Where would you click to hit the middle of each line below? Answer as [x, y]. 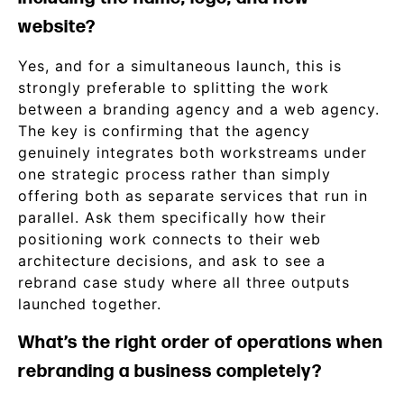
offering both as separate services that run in [193, 196]
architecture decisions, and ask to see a [172, 261]
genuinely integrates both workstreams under [193, 152]
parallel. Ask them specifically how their [172, 217]
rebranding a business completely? [170, 372]
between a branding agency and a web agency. [199, 109]
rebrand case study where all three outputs [184, 282]
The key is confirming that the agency [164, 131]
